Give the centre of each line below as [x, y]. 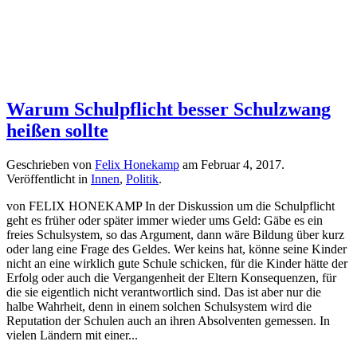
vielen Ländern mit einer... [72, 335]
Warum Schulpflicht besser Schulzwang [169, 109]
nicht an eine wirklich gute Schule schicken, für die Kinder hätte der [177, 263]
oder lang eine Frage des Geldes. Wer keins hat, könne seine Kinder [177, 249]
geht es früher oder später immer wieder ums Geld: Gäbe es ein [165, 220]
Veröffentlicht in [49, 178]
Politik [142, 178]
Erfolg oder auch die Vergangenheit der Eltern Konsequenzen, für [171, 277]
